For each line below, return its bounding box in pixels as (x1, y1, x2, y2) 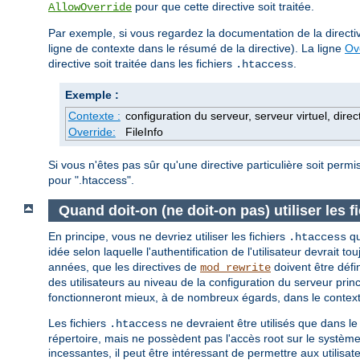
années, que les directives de (48, 260, 200, 274)
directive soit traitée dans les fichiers (48, 57, 235, 71)
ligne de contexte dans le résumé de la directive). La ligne (48, 42, 345, 55)
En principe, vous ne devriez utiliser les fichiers (48, 230, 288, 243)
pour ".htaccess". (48, 174, 134, 187)
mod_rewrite (200, 261, 271, 275)
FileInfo (125, 125, 163, 139)
